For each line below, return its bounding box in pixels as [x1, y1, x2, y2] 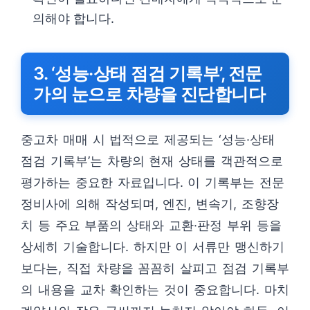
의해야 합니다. [33, 11, 114, 26]
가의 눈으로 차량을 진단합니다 [33, 84, 265, 105]
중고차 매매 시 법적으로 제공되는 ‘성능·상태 [21, 132, 275, 147]
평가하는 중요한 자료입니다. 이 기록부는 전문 [21, 175, 284, 190]
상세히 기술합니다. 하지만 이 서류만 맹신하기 [21, 239, 284, 255]
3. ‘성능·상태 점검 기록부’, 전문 [33, 63, 262, 84]
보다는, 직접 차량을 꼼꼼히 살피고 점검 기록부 [21, 261, 289, 276]
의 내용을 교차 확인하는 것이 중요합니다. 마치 [21, 282, 289, 298]
